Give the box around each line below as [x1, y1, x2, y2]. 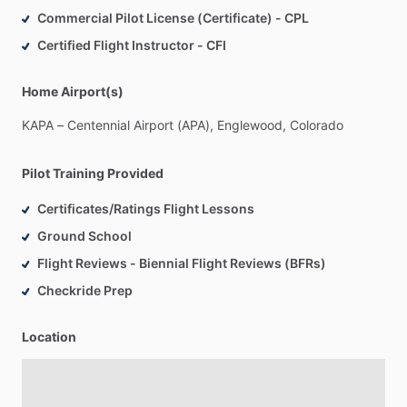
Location [22, 329, 76, 345]
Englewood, [217, 117, 286, 134]
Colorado [290, 117, 343, 134]
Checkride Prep [37, 283, 133, 299]
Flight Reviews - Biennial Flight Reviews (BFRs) [37, 255, 326, 272]
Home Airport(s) [22, 84, 124, 100]
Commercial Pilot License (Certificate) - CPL [37, 10, 309, 26]
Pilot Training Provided [22, 165, 164, 182]
